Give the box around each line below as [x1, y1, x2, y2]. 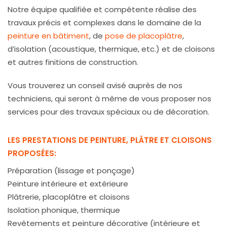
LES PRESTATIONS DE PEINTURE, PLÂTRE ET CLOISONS [8, 135, 212, 146]
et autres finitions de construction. [8, 57, 138, 68]
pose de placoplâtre [105, 30, 182, 42]
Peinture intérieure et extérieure [8, 178, 128, 190]
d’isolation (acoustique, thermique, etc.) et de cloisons [8, 44, 215, 55]
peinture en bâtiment [8, 30, 89, 42]
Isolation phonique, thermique [8, 205, 120, 216]
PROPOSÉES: [8, 148, 56, 159]
